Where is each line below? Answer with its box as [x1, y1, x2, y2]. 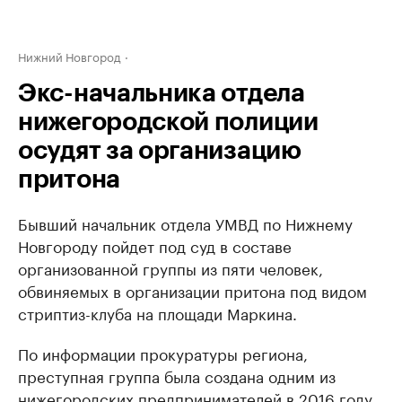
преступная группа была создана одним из [18, 363, 336, 387]
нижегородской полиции [18, 109, 319, 135]
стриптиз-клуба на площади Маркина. [18, 301, 297, 324]
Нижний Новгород [18, 47, 121, 65]
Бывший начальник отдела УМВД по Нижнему [18, 211, 353, 234]
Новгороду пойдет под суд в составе [18, 233, 292, 257]
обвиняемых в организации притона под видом [18, 278, 367, 301]
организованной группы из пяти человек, [18, 256, 323, 279]
